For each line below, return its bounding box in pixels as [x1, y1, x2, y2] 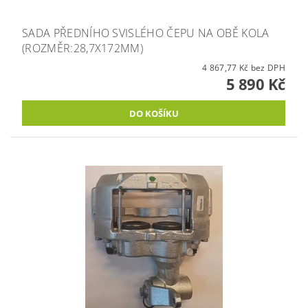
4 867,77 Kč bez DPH [250, 62, 285, 74]
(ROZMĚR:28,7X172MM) [22, 41, 144, 56]
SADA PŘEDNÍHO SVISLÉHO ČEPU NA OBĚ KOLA [22, 25, 269, 41]
